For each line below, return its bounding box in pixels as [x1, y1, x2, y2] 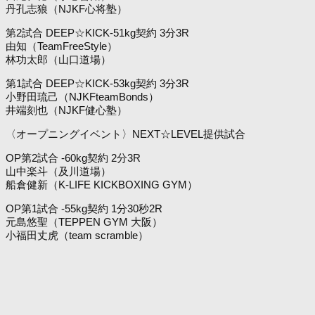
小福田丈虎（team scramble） [6, 229, 148, 242]
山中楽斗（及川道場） [6, 165, 111, 178]
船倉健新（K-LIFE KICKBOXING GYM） [6, 179, 198, 191]
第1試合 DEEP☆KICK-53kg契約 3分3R [6, 77, 189, 90]
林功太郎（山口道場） [6, 53, 111, 66]
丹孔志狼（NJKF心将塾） [6, 3, 127, 15]
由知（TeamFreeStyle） [6, 40, 117, 53]
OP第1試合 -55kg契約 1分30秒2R [6, 202, 162, 215]
